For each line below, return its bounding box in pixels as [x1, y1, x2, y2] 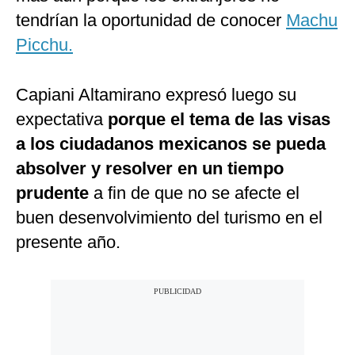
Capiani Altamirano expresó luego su [16, 85, 296, 105]
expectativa [16, 109, 103, 130]
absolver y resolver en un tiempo [16, 158, 284, 179]
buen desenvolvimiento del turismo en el [16, 208, 323, 228]
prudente [16, 183, 89, 204]
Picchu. [16, 35, 73, 55]
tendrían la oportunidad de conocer [16, 10, 286, 31]
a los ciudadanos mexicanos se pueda [16, 134, 326, 155]
